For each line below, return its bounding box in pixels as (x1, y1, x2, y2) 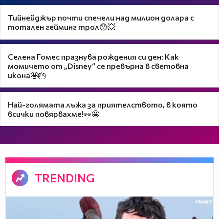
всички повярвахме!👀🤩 (8, 109, 100, 118)
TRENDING (34, 171, 94, 185)
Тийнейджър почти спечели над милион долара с (8, 12, 195, 22)
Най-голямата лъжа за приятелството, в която (8, 99, 198, 109)
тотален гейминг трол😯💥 (8, 22, 116, 31)
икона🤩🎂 (8, 70, 46, 80)
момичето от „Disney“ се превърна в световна (8, 61, 189, 70)
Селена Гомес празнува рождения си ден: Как (8, 51, 179, 61)
